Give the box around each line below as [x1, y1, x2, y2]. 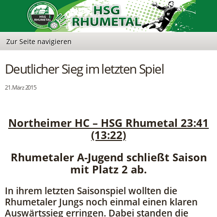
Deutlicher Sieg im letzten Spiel [5, 60, 164, 77]
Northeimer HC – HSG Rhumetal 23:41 [8, 115, 209, 130]
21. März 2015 [5, 84, 37, 91]
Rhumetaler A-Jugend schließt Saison [10, 150, 207, 165]
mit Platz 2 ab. [70, 162, 147, 177]
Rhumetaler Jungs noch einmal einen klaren [5, 195, 198, 208]
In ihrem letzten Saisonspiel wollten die [5, 184, 177, 197]
